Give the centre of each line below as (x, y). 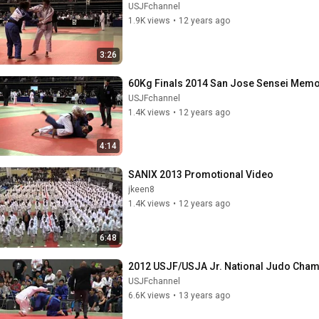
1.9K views (149, 21)
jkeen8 (141, 189)
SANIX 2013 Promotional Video (201, 174)
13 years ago (204, 295)
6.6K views (149, 295)
